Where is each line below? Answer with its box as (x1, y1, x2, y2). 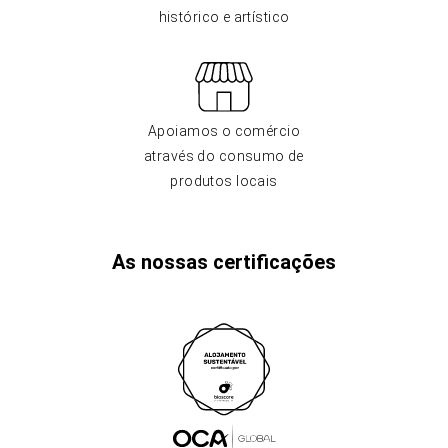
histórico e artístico (158, 9, 290, 25)
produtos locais (170, 173, 278, 189)
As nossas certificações (112, 250, 336, 274)
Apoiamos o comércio (148, 123, 300, 139)
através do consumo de (144, 148, 304, 164)
